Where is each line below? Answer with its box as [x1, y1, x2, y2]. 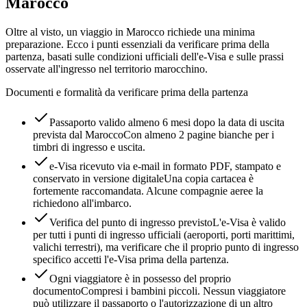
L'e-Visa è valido [212, 217, 286, 229]
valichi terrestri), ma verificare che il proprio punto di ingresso [33, 241, 299, 254]
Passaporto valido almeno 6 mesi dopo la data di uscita [49, 116, 284, 129]
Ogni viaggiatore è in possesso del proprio [49, 273, 231, 285]
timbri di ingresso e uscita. [33, 141, 145, 153]
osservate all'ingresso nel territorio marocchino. [5, 63, 208, 75]
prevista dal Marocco [33, 129, 123, 141]
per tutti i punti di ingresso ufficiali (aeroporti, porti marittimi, [33, 229, 295, 241]
